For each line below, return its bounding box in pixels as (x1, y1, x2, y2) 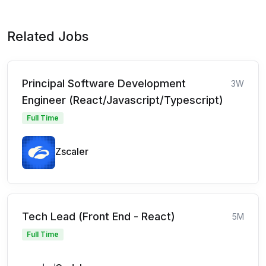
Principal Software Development (22, 77, 186, 90)
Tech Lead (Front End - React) (22, 210, 175, 223)
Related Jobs (7, 28, 88, 44)
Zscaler (55, 145, 88, 157)
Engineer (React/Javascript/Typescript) (22, 94, 223, 106)
